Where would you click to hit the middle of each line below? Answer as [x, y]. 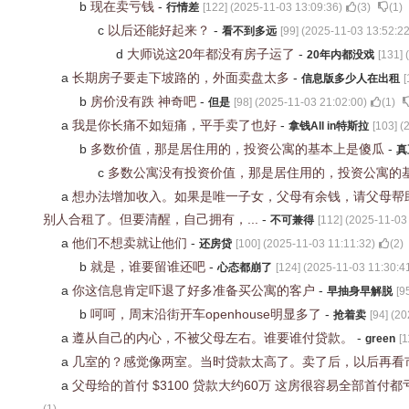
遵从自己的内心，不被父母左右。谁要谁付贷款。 [215, 338]
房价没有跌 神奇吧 [145, 101]
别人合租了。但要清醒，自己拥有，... [152, 219]
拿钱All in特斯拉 [329, 126]
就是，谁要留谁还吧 [150, 267]
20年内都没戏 [341, 55]
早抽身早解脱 [360, 291]
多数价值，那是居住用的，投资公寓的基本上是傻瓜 [239, 149]
